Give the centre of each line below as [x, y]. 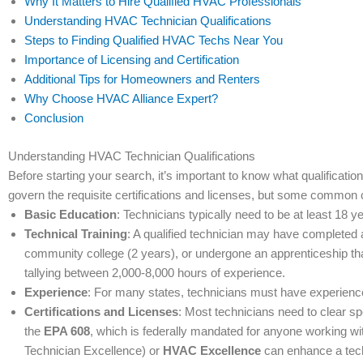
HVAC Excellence [212, 350]
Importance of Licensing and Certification [132, 60]
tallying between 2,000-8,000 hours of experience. [155, 272]
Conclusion [54, 118]
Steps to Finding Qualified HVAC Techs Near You [154, 40]
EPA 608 [67, 331]
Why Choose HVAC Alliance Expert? [121, 98]
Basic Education [70, 214]
